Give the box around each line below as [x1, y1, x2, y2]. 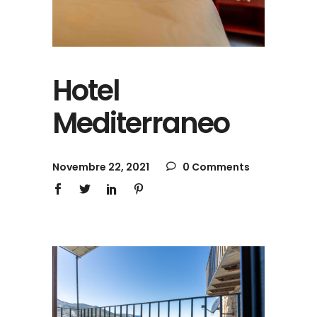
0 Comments [180, 159, 250, 174]
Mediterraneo [52, 103, 229, 143]
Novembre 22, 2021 [52, 159, 149, 174]
